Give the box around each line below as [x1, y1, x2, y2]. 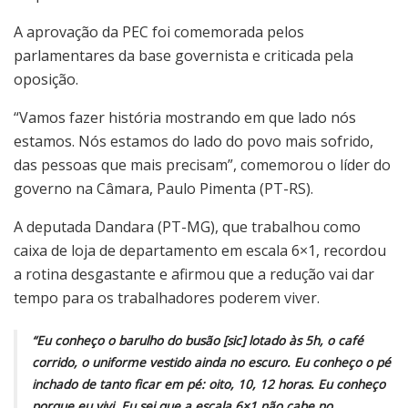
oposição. [14, 69, 78, 90]
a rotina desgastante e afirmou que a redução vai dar [14, 264, 374, 285]
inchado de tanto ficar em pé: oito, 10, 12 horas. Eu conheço [32, 375, 385, 393]
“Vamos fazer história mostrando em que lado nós [14, 107, 356, 128]
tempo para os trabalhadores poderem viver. [14, 288, 320, 309]
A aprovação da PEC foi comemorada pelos [14, 22, 304, 43]
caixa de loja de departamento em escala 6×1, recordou [14, 240, 386, 261]
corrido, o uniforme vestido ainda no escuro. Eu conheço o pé [32, 353, 391, 372]
